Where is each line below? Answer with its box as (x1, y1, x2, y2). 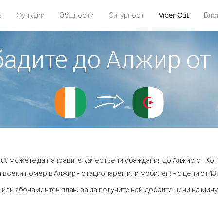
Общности (59, 10, 94, 19)
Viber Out (158, 10, 189, 19)
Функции (16, 10, 45, 19)
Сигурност (108, 10, 144, 19)
